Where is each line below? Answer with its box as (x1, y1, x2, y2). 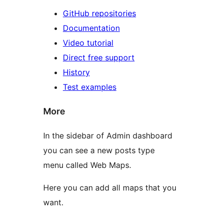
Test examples (63, 82, 116, 92)
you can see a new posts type (43, 145, 155, 155)
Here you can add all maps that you (43, 182, 176, 192)
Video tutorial (63, 37, 113, 48)
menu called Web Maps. (43, 160, 131, 170)
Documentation (63, 23, 120, 33)
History (63, 67, 90, 77)
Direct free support (63, 52, 135, 62)
